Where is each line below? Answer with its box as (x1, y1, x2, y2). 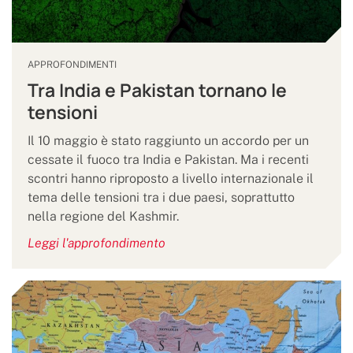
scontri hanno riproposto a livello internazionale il (28, 171, 314, 186)
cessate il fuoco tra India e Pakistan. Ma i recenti (28, 152, 309, 167)
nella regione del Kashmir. (28, 209, 179, 224)
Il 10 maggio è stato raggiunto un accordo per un (28, 133, 309, 148)
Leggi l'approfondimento (28, 236, 165, 251)
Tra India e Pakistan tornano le (28, 78, 287, 102)
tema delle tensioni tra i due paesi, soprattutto (28, 190, 295, 205)
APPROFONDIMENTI (28, 59, 117, 70)
